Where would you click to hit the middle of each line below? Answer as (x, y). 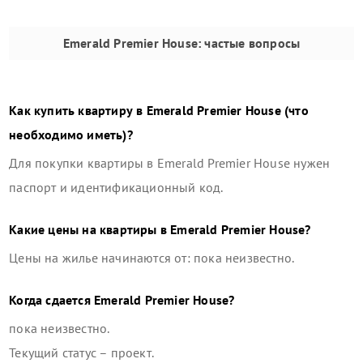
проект (131, 353)
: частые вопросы (249, 43)
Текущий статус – (60, 353)
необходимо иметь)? (71, 135)
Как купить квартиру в (78, 111)
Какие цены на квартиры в (90, 230)
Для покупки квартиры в (83, 163)
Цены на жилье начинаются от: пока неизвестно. (152, 258)
